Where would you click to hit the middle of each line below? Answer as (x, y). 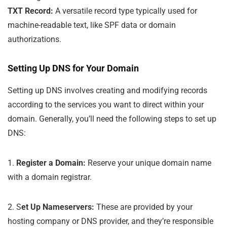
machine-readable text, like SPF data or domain (92, 25)
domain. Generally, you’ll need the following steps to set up (112, 119)
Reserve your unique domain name (148, 163)
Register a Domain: (51, 163)
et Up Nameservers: (58, 207)
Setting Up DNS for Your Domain (73, 68)
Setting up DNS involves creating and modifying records (107, 90)
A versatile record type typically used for (125, 11)
